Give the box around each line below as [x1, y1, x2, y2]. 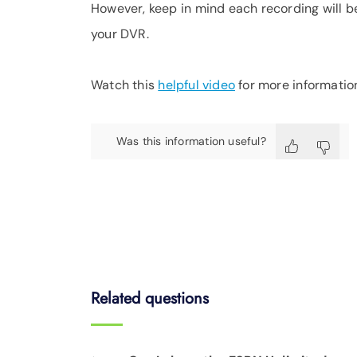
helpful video [158, 76, 236, 93]
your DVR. [91, 25, 149, 42]
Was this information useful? [116, 134, 266, 148]
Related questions [91, 287, 209, 310]
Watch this [91, 76, 159, 93]
